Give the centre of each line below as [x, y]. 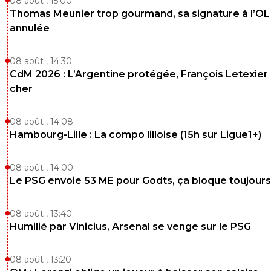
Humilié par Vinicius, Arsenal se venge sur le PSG [130, 226]
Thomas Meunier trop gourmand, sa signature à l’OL [140, 13]
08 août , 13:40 [41, 213]
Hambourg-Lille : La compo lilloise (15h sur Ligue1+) [135, 134]
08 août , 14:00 [41, 167]
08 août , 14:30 [41, 61]
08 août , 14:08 [41, 121]
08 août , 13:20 [41, 259]
